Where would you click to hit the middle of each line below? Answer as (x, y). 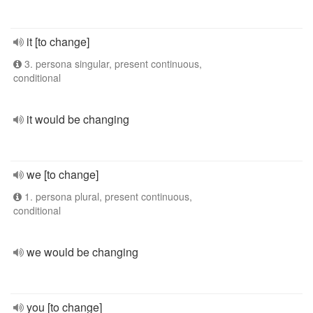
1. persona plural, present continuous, (107, 196)
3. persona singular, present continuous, (112, 64)
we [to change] (63, 174)
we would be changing (82, 252)
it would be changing (78, 119)
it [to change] (58, 42)
